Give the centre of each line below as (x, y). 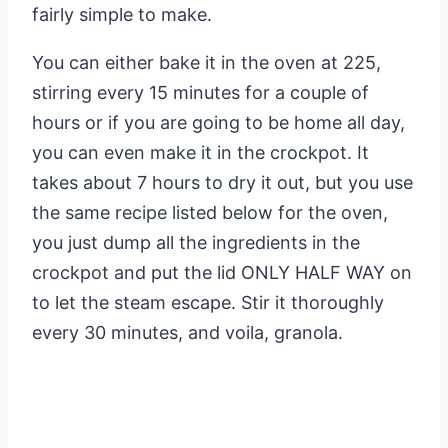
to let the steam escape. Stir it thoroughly (208, 303)
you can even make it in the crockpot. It (200, 153)
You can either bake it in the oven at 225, (206, 63)
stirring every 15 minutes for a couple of (200, 93)
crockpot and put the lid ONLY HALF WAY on (222, 273)
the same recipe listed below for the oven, (210, 213)
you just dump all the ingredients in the (196, 243)
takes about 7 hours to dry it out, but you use (222, 183)
